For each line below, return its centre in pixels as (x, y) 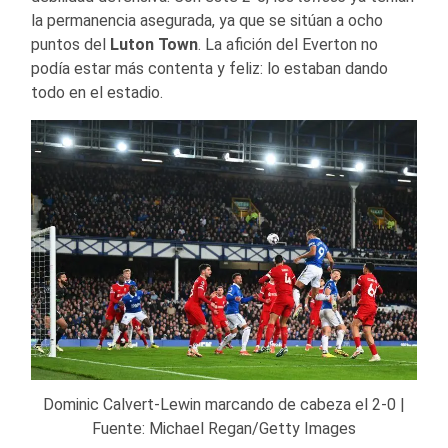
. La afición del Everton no (288, 45)
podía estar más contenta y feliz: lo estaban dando (209, 69)
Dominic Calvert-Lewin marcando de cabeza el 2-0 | (224, 404)
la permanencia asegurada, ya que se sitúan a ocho (207, 21)
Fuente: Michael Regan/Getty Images (224, 428)
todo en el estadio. (97, 93)
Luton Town (154, 45)
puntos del (70, 45)
